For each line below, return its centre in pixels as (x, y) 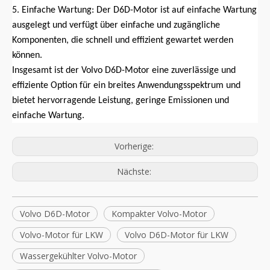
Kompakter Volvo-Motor (159, 214)
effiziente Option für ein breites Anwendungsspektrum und (126, 86)
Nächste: (135, 172)
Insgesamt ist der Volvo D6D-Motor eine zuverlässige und (124, 71)
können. (27, 56)
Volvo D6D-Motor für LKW (177, 235)
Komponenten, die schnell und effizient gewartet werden (123, 41)
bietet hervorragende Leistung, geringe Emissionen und (121, 101)
